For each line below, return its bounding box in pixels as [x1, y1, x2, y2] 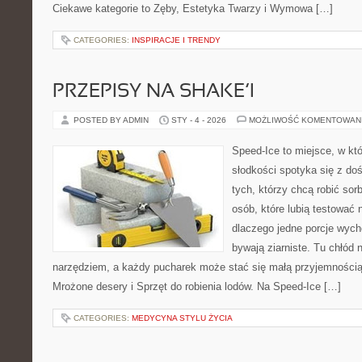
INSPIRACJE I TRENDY [132, 36, 221, 44]
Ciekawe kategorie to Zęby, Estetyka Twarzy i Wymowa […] [53, 2, 333, 15]
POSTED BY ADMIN [74, 116, 151, 124]
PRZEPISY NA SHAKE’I [53, 83, 255, 101]
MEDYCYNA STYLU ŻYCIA [132, 314, 233, 322]
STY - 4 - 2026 [171, 116, 226, 124]
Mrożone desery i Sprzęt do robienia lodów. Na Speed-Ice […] [53, 280, 341, 293]
